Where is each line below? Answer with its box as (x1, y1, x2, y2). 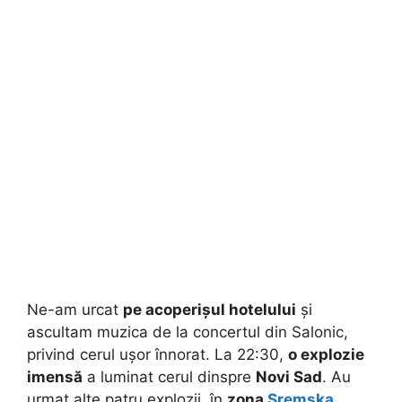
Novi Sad (256, 368, 322, 387)
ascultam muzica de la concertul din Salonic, (27, 323, 348, 342)
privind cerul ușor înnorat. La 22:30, (27, 345, 288, 364)
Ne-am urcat (27, 301, 123, 319)
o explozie (288, 345, 364, 364)
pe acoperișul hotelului (123, 301, 296, 319)
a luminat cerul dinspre (83, 368, 256, 387)
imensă (27, 368, 83, 387)
